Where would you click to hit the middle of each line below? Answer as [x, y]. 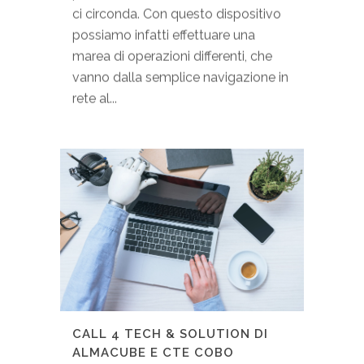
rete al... [95, 99]
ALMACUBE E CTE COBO [153, 353]
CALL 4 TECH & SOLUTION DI [170, 334]
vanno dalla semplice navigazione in [180, 78]
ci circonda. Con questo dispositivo [177, 15]
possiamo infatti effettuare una [164, 36]
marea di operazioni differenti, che [172, 57]
